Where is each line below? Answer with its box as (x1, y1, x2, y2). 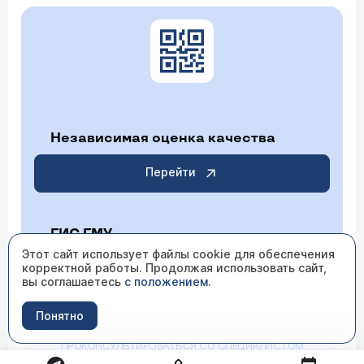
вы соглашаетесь (22, 275, 124, 288)
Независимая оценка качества (50, 130, 275, 146)
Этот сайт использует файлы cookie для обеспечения (22, 247, 335, 261)
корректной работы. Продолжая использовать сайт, (22, 261, 327, 275)
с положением (124, 275, 208, 288)
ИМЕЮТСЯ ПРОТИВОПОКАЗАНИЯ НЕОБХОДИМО (63, 325, 301, 339)
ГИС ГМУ (50, 226, 112, 242)
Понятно (36, 309, 84, 323)
